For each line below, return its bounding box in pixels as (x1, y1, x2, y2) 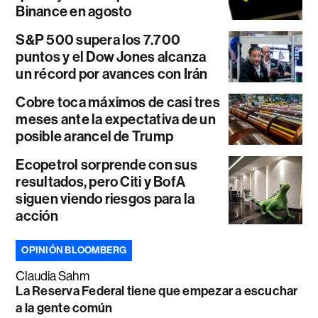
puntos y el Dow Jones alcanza (16, 48, 207, 66)
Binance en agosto (16, 3, 132, 21)
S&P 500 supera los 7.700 (16, 31, 181, 49)
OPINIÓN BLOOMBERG (21, 244, 127, 257)
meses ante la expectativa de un (16, 111, 216, 128)
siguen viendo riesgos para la (16, 190, 195, 208)
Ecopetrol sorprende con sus (16, 156, 197, 174)
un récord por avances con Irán (16, 65, 208, 83)
